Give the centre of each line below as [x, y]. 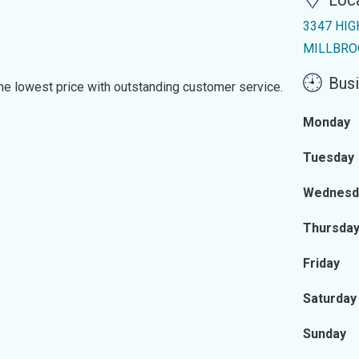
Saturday [330, 298]
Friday [321, 263]
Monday [327, 122]
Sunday [325, 334]
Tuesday [329, 157]
